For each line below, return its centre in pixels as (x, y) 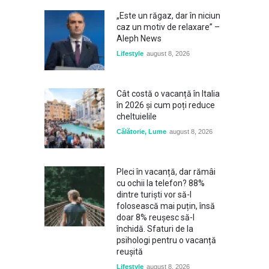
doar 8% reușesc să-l (156, 217)
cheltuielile (137, 116)
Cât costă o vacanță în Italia (168, 94)
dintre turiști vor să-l (154, 195)
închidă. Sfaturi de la (155, 229)
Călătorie (131, 131)
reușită (130, 252)
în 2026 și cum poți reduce (166, 105)
